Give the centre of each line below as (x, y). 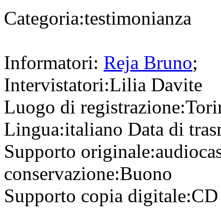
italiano (96, 129)
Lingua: (34, 129)
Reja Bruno (148, 63)
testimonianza (138, 18)
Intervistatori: (57, 85)
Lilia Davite (156, 85)
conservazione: (62, 174)
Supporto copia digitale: (98, 196)
